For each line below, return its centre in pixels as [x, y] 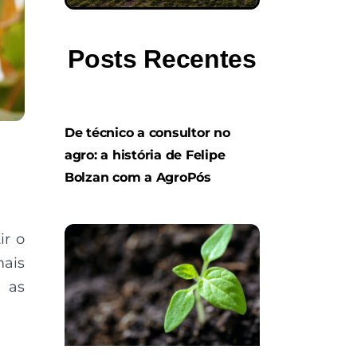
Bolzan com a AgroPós [138, 177]
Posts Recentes [162, 59]
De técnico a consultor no [147, 132]
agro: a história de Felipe [145, 155]
